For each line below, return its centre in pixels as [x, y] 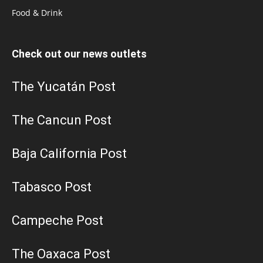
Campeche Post [58, 220]
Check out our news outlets [79, 53]
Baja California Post [69, 153]
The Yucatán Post [64, 86]
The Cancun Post [62, 120]
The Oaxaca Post [61, 254]
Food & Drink [37, 12]
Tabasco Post [52, 187]
